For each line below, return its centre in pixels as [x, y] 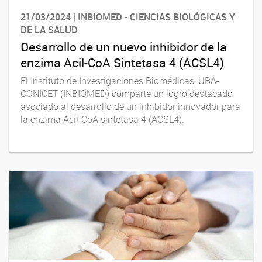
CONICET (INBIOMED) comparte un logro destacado [127, 93]
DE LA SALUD [49, 30]
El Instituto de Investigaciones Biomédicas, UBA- [120, 80]
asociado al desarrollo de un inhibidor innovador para [130, 106]
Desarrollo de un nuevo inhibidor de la [124, 47]
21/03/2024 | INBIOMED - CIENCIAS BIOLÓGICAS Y [128, 17]
